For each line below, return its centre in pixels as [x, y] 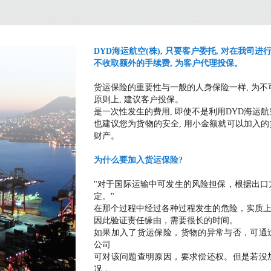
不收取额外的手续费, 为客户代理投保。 [168, 64]
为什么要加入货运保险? [138, 160]
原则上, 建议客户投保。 [139, 100]
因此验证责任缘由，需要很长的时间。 [166, 221]
